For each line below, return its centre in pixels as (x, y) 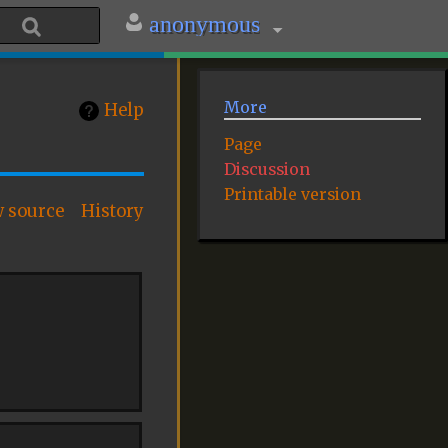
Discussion (267, 169)
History (113, 212)
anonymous (204, 24)
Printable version (293, 194)
